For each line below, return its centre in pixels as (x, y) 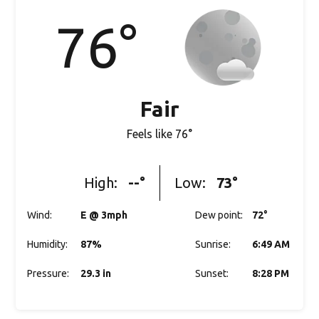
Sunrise (212, 244)
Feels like (151, 134)
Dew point (218, 215)
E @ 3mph (104, 215)
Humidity (47, 244)
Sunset (211, 273)
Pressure (47, 273)
